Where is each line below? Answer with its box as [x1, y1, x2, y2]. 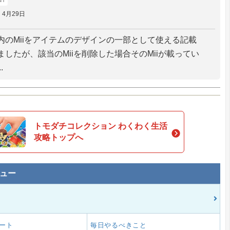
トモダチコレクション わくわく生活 [34, 122, 167, 130]
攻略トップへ [34, 133, 83, 142]
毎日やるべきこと [90, 221, 147, 229]
